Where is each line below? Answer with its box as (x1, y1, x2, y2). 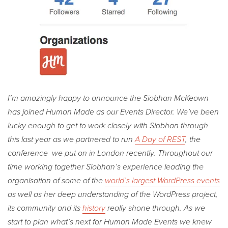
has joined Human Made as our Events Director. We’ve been (8, 106, 219, 117)
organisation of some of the (8, 175, 105, 186)
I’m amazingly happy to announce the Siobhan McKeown (8, 93, 209, 103)
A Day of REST (135, 134, 185, 145)
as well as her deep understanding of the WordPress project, (8, 189, 218, 199)
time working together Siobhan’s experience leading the (8, 161, 204, 172)
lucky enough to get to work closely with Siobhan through (8, 120, 208, 131)
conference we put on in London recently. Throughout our (8, 148, 213, 158)
